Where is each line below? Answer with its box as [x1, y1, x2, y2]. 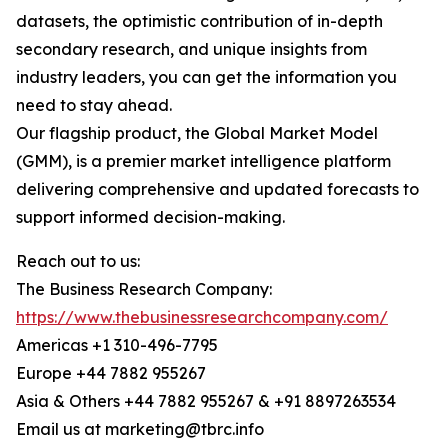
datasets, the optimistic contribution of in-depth [16, 11, 383, 32]
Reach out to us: [16, 251, 140, 272]
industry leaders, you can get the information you [16, 67, 397, 88]
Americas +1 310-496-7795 [16, 335, 218, 356]
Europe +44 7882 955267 [16, 363, 206, 384]
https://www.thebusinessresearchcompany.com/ [16, 307, 388, 328]
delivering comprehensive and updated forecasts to [16, 179, 419, 200]
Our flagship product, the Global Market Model [16, 123, 378, 144]
